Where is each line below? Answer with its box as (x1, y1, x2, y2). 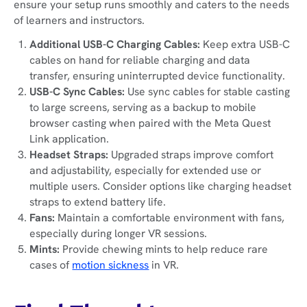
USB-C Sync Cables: (29, 84, 125, 99)
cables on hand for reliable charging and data (29, 53, 251, 68)
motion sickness (72, 258, 149, 273)
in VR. (149, 258, 180, 273)
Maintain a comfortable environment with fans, (58, 210, 285, 225)
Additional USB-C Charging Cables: (29, 37, 204, 52)
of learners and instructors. (13, 13, 145, 28)
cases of (29, 258, 73, 273)
